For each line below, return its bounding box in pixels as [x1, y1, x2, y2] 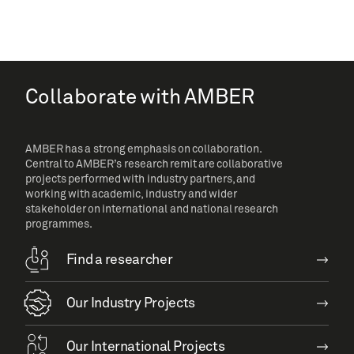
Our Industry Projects [66, 295, 195, 312]
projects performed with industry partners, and [24, 172, 256, 186]
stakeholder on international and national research [24, 202, 279, 217]
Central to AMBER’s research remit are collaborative [24, 157, 284, 171]
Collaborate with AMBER [24, 85, 255, 111]
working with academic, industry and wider [24, 187, 238, 201]
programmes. [24, 217, 92, 232]
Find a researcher [66, 251, 173, 269]
